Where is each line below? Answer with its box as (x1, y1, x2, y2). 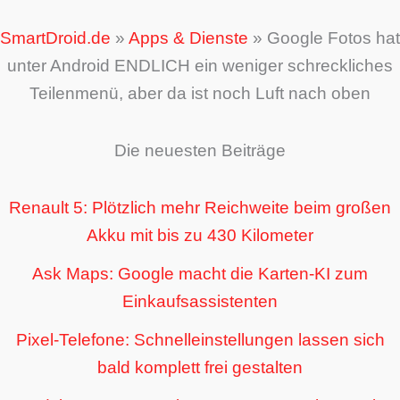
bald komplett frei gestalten (97, 358, 303, 378)
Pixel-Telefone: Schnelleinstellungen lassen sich (15, 330, 385, 350)
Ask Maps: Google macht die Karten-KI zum (32, 264, 368, 284)
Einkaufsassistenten (122, 292, 278, 312)
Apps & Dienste (129, 28, 248, 47)
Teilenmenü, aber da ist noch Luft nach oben (29, 83, 371, 103)
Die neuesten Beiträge (114, 141, 286, 161)
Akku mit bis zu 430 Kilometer (87, 226, 313, 246)
